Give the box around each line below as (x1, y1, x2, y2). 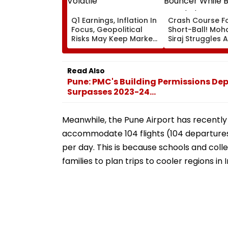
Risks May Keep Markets (71, 33, 160, 44)
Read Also (67, 65, 105, 76)
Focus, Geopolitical (71, 24, 142, 35)
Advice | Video (168, 61, 220, 71)
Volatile (71, 42, 100, 53)
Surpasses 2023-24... (67, 85, 156, 98)
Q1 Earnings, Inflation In (71, 15, 157, 25)
